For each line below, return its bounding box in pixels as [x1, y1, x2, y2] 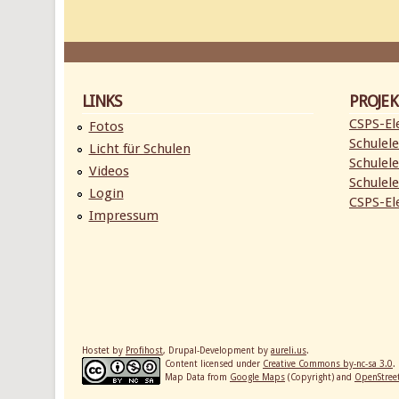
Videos [88, 163, 129, 179]
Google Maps [230, 371, 285, 382]
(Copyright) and [285, 371, 354, 382]
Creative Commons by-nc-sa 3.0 [263, 358, 393, 369]
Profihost [126, 345, 163, 355]
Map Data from [165, 371, 230, 382]
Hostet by [82, 345, 126, 355]
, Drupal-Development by [163, 345, 271, 355]
